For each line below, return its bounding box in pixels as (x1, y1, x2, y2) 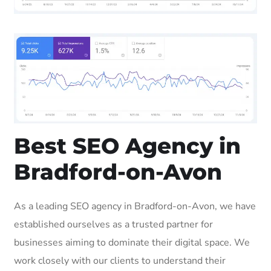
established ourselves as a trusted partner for (14, 217, 213, 231)
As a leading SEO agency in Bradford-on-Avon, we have (14, 199, 256, 213)
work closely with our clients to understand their (14, 253, 226, 267)
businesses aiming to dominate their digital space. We (14, 235, 250, 249)
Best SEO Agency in (14, 132, 241, 159)
